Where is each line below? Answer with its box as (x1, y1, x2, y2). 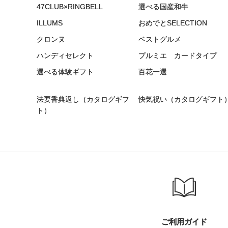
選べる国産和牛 (138, 2, 188, 11)
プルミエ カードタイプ (138, 51, 217, 60)
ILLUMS (37, 18, 63, 27)
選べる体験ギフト (37, 67, 94, 76)
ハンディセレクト (37, 51, 94, 60)
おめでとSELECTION (138, 18, 207, 27)
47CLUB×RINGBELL (37, 2, 103, 11)
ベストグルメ (138, 35, 181, 43)
